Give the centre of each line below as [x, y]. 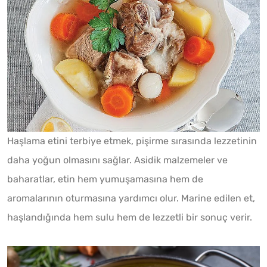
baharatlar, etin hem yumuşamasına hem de [105, 179]
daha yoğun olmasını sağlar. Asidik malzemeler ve [117, 160]
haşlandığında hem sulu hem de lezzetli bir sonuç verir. [130, 217]
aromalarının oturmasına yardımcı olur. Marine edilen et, [131, 198]
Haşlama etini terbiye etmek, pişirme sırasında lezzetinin [132, 141]
